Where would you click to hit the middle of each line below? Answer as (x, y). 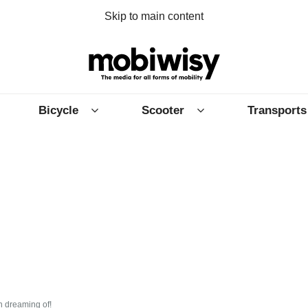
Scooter (163, 110)
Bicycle (58, 110)
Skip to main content (154, 16)
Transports (277, 110)
